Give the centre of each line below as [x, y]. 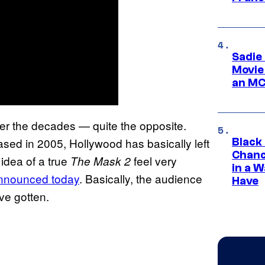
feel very [154, 160]
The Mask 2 [101, 161]
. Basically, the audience [141, 178]
